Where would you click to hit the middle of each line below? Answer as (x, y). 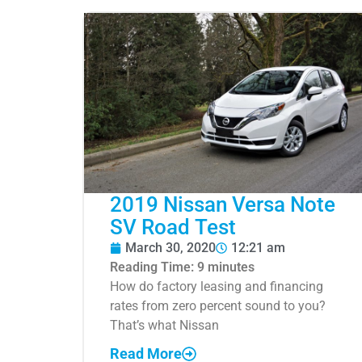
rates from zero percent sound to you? (218, 305)
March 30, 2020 (170, 247)
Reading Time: (154, 267)
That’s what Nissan (164, 325)
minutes (231, 267)
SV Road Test (173, 227)
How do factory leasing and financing (217, 286)
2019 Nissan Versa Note (223, 204)
